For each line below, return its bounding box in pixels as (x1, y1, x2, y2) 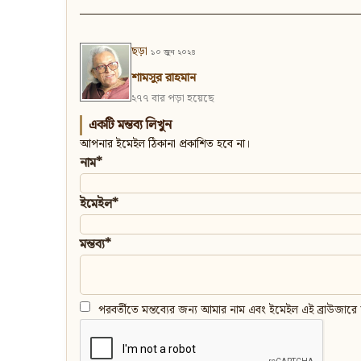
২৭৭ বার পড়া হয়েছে (131, 90, 214, 108)
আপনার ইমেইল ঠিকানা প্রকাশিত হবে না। (80, 135, 251, 154)
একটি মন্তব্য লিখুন (89, 115, 172, 136)
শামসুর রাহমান (131, 68, 196, 89)
